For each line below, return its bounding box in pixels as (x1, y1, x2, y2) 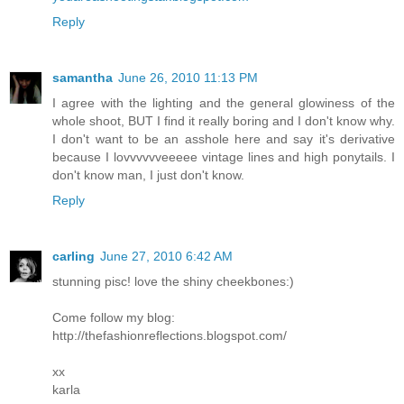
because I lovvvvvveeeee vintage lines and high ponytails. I (52, 150, 395, 165)
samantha (52, 70, 113, 86)
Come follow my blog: (52, 310, 175, 326)
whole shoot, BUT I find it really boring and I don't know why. (52, 114, 395, 129)
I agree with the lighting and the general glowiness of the (52, 96, 395, 111)
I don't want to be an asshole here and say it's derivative (52, 132, 395, 147)
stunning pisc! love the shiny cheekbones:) (52, 274, 294, 289)
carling (52, 249, 95, 264)
